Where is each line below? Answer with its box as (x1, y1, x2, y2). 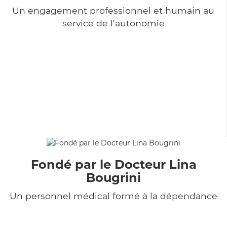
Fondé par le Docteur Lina (30, 157, 197, 172)
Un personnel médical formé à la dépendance (10, 190, 217, 201)
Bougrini (86, 170, 141, 185)
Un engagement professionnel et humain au (12, 5, 214, 16)
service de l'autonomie (62, 17, 165, 28)
